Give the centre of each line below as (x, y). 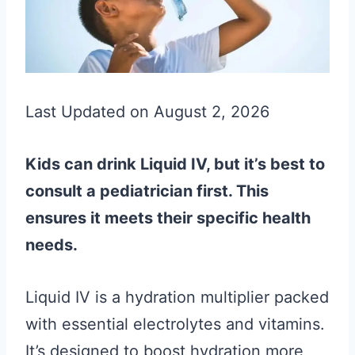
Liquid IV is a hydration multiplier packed (177, 297)
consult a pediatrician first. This (147, 191)
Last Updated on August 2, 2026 (147, 112)
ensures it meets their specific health (168, 218)
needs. (52, 245)
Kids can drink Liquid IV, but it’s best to (175, 164)
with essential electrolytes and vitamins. (175, 324)
